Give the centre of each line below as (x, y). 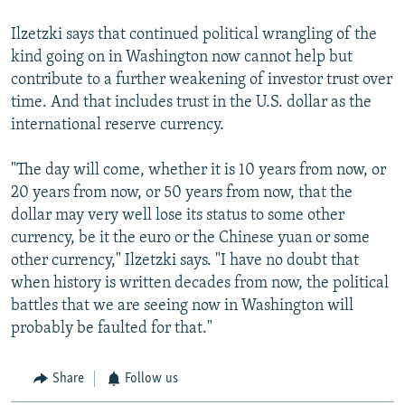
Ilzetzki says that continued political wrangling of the (194, 35)
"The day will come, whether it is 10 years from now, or (198, 171)
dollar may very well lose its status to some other (178, 216)
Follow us (151, 379)
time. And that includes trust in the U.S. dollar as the (191, 103)
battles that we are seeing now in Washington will (182, 306)
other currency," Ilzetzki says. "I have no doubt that (185, 261)
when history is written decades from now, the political (200, 284)
